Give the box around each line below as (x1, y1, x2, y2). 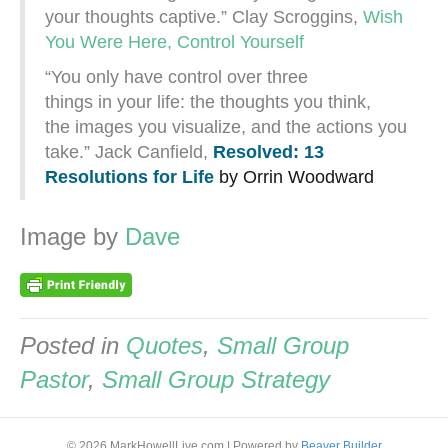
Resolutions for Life (45, 166, 214, 187)
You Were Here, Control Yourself (45, 31, 304, 52)
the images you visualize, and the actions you (45, 116, 407, 137)
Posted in (20, 331, 126, 359)
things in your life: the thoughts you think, (45, 91, 371, 112)
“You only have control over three (45, 66, 308, 87)
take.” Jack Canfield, (45, 141, 213, 162)
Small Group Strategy (102, 365, 330, 393)
